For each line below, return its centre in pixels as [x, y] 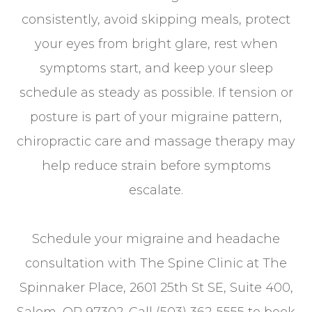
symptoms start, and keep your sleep [156, 69]
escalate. [156, 190]
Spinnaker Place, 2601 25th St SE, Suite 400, [156, 288]
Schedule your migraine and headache [156, 239]
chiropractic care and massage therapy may [156, 142]
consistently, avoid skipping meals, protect [156, 20]
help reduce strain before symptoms [156, 166]
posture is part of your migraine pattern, [156, 117]
